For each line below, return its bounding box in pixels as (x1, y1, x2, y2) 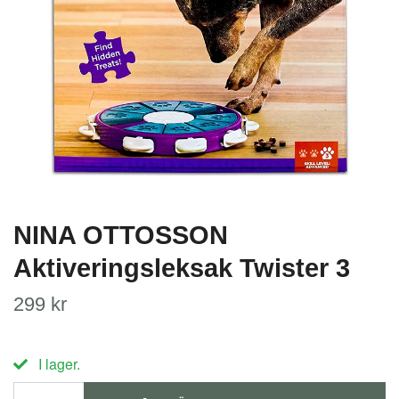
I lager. (35, 354, 80, 374)
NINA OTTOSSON (13, 221, 228, 249)
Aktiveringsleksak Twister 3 (13, 254, 350, 282)
